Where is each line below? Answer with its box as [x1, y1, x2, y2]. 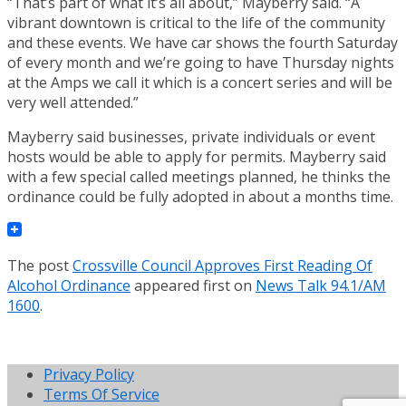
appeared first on [130, 275, 256, 295]
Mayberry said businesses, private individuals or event [7, 126, 375, 147]
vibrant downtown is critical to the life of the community [7, 12, 385, 33]
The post [7, 255, 72, 275]
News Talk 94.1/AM [256, 275, 386, 295]
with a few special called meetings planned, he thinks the [7, 166, 391, 187]
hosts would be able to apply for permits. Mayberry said [7, 146, 386, 167]
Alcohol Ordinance [7, 275, 130, 295]
